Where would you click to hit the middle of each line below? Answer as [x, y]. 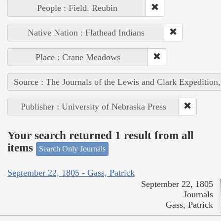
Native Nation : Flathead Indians [86, 32]
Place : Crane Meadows [78, 57]
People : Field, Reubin [77, 8]
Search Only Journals [72, 148]
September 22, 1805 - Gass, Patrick [71, 173]
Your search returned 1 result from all [100, 136]
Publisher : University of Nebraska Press [93, 106]
